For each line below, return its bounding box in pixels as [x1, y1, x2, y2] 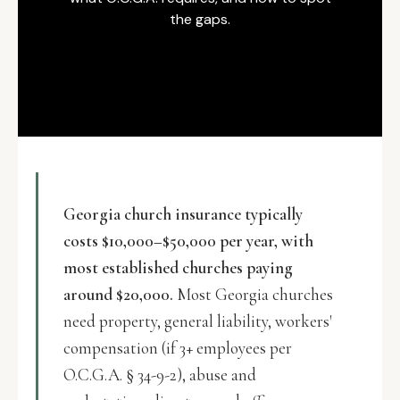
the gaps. [170, 10, 230, 29]
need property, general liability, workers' [63, 311, 332, 331]
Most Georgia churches [173, 284, 333, 304]
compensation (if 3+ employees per [63, 337, 292, 358]
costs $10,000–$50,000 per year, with [63, 230, 313, 251]
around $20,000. [63, 284, 173, 304]
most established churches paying [63, 257, 293, 278]
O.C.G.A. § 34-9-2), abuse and [63, 364, 256, 385]
